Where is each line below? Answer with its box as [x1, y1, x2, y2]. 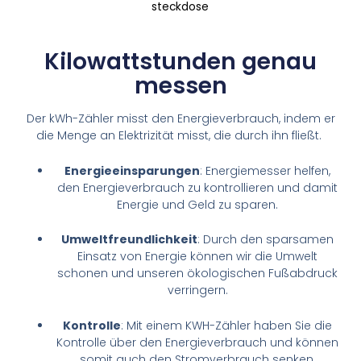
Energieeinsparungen [64, 162, 200, 179]
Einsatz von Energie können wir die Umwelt [77, 248, 317, 265]
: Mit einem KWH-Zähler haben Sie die [121, 317, 332, 334]
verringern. [167, 282, 228, 299]
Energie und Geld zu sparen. [117, 196, 278, 213]
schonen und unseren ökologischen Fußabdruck [57, 265, 338, 282]
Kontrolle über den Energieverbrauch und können [56, 334, 338, 351]
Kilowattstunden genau [44, 46, 317, 78]
